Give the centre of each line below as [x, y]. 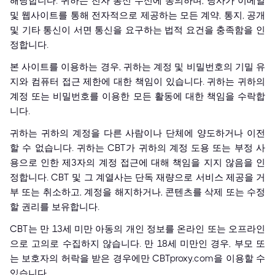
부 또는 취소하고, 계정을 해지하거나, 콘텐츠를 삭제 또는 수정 [137, 192]
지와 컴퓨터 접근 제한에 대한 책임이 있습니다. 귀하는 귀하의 [137, 82]
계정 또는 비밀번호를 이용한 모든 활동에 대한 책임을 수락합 [137, 96]
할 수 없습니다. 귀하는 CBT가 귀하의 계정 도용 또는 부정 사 [137, 148]
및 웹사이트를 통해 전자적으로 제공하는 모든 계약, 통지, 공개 [137, 15]
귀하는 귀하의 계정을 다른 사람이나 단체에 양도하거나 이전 [137, 133]
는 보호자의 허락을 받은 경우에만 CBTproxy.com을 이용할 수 [137, 258]
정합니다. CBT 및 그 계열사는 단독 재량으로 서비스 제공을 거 [137, 177]
